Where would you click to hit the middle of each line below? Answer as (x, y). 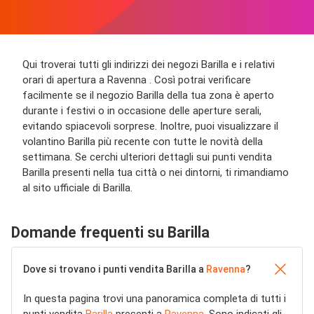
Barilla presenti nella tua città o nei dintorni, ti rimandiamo (156, 172)
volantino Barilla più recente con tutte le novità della (143, 142)
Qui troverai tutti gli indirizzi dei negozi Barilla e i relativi (149, 64)
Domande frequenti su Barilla (110, 232)
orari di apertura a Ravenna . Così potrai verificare (137, 80)
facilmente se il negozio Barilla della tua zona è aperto (148, 95)
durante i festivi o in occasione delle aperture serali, (142, 111)
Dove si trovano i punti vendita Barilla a (115, 269)
